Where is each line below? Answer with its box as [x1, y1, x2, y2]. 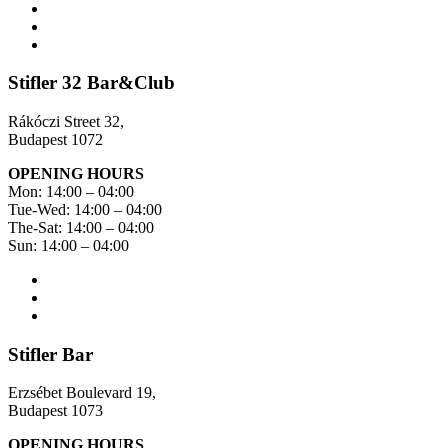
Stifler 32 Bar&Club [8, 72, 175, 94]
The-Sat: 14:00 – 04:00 [8, 219, 154, 236]
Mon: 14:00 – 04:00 [8, 183, 134, 200]
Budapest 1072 [8, 131, 103, 148]
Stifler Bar [8, 343, 93, 365]
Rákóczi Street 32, [8, 113, 124, 130]
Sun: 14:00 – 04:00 [8, 237, 129, 254]
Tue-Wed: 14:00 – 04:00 [8, 201, 162, 218]
